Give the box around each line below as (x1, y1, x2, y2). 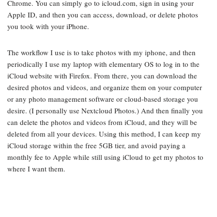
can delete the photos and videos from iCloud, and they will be (7, 117, 197, 127)
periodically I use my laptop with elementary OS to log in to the (7, 59, 200, 69)
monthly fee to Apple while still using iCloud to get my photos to (7, 152, 203, 162)
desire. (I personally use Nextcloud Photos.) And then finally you (7, 106, 203, 115)
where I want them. (7, 164, 65, 173)
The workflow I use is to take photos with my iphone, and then (7, 47, 196, 57)
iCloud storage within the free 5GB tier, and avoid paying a (7, 140, 186, 150)
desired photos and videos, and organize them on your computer (7, 82, 202, 92)
